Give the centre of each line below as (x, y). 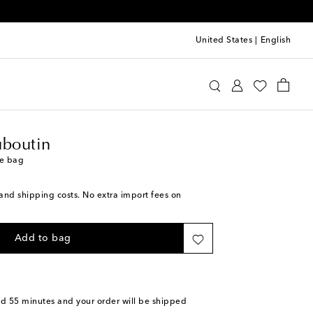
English (275, 40)
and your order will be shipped (121, 302)
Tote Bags (128, 106)
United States (224, 40)
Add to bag (43, 238)
